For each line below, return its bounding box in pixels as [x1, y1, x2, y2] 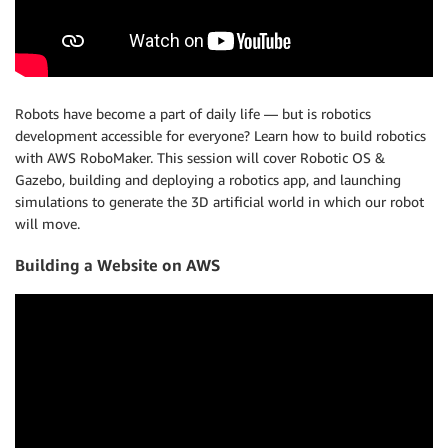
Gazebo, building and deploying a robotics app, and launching [15, 171, 401, 189]
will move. [15, 215, 80, 233]
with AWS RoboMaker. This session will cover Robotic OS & [15, 149, 385, 167]
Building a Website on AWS [15, 254, 220, 275]
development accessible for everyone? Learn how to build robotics [15, 127, 426, 145]
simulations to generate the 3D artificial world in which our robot [15, 193, 424, 211]
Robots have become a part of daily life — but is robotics [15, 105, 371, 123]
